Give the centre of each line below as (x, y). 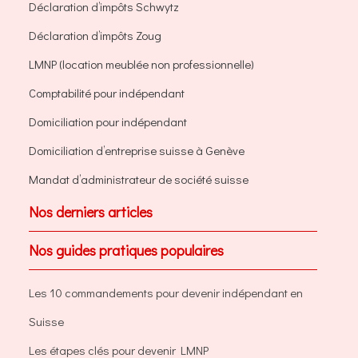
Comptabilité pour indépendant (107, 93)
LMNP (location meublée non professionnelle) (141, 64)
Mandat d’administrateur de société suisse (139, 179)
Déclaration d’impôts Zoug (95, 36)
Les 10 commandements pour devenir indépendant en (166, 293)
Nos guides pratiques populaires (126, 251)
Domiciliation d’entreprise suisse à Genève (137, 151)
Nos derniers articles (91, 212)
